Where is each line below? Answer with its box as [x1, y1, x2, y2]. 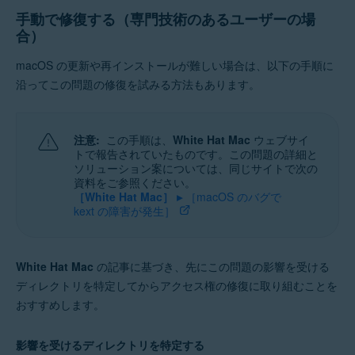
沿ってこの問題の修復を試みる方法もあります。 [16, 76, 260, 92]
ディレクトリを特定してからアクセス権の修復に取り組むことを [16, 277, 338, 293]
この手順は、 [106, 132, 173, 147]
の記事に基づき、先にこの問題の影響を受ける [94, 258, 330, 274]
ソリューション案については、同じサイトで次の [74, 160, 318, 176]
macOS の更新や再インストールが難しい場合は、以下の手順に [16, 57, 334, 73]
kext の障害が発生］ [74, 203, 175, 219]
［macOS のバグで [182, 189, 281, 204]
